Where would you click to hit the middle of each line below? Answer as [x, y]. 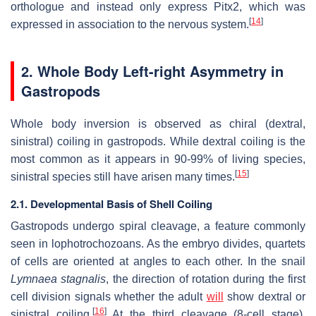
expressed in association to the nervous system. [130, 24]
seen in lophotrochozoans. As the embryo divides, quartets [158, 243]
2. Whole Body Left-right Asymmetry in [152, 71]
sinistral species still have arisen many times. [123, 176]
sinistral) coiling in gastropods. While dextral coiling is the [158, 141]
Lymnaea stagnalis [59, 279]
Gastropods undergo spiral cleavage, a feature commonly [158, 226]
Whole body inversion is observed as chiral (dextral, [158, 123]
